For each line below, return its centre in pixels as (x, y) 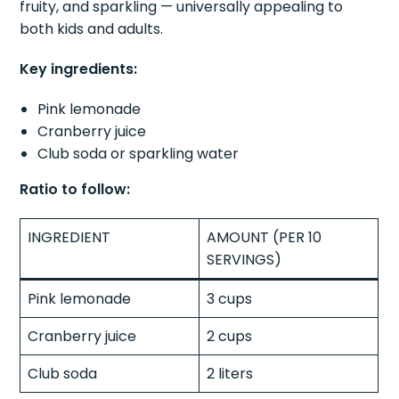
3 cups (230, 298)
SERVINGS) (244, 259)
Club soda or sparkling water (138, 153)
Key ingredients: (79, 69)
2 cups (230, 336)
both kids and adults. (92, 28)
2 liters (230, 373)
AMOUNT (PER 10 (265, 237)
